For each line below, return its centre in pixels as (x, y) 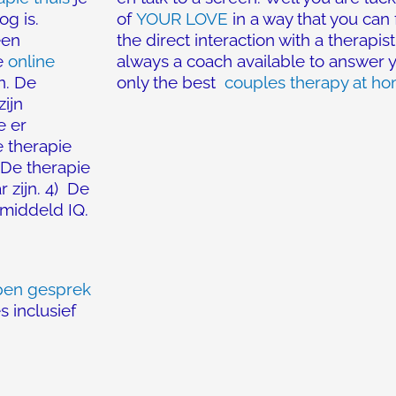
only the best (171, 82)
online (31, 61)
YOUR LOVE (182, 19)
